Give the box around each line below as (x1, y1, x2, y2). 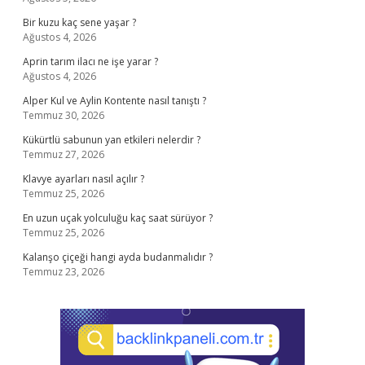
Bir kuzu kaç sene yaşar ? (23, 15, 136, 29)
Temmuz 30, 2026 (23, 108, 104, 122)
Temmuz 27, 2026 (23, 147, 104, 161)
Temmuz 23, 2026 (23, 265, 104, 279)
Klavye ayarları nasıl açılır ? (23, 172, 144, 186)
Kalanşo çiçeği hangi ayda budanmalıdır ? (23, 250, 213, 264)
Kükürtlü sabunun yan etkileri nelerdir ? (23, 133, 200, 147)
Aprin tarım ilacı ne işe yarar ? (23, 55, 158, 68)
